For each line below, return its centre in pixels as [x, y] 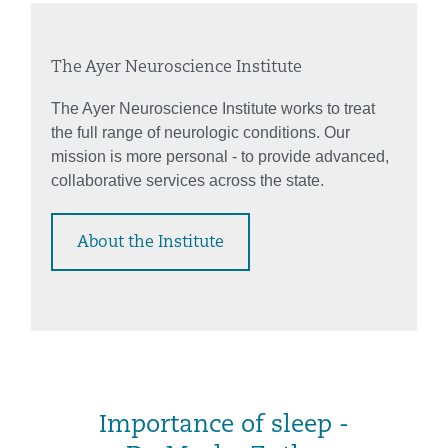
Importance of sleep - [224, 425]
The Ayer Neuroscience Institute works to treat [213, 108]
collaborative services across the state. [187, 180]
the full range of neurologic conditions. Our [200, 132]
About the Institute [150, 242]
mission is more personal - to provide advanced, [220, 156]
